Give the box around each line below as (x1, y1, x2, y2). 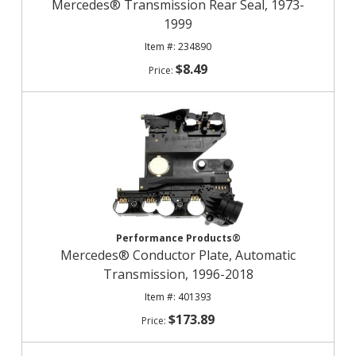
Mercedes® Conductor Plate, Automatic (60, 246, 296, 264)
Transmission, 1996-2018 (103, 265, 253, 283)
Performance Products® (115, 231, 241, 245)
